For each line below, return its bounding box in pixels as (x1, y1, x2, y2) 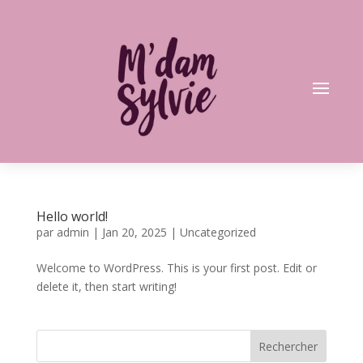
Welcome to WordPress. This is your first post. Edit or (36, 260, 317, 275)
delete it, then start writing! (36, 279, 177, 294)
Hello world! (36, 207, 108, 225)
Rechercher (258, 338, 318, 354)
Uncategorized (179, 224, 256, 240)
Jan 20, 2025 (101, 224, 167, 240)
